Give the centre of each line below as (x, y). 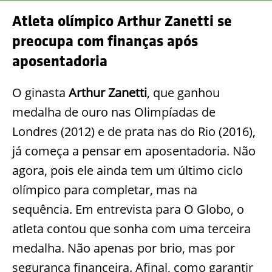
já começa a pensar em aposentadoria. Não (134, 151)
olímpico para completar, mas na (105, 190)
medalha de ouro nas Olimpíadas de (114, 112)
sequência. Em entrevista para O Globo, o (128, 209)
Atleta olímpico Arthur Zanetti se (122, 21)
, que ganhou (183, 93)
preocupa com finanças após (105, 41)
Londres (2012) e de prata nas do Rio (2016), (134, 132)
